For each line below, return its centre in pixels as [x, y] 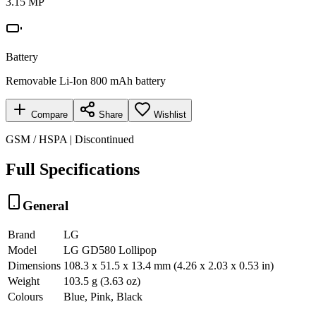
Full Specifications [73, 169]
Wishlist [170, 114]
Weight [24, 281]
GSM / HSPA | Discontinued [70, 139]
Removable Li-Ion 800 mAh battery [86, 80]
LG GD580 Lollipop [110, 250]
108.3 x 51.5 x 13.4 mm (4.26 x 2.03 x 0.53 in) [169, 266]
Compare [48, 114]
